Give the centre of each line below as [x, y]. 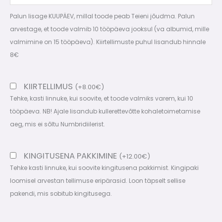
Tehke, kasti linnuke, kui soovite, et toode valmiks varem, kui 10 [102, 98]
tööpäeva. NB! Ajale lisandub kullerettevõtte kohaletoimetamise [105, 111]
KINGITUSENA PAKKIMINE [71, 156]
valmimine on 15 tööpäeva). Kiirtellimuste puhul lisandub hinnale [108, 42]
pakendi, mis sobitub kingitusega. [61, 193]
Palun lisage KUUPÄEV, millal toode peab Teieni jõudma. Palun [102, 16]
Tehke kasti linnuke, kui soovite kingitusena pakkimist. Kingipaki [104, 167]
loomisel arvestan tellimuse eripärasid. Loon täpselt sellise [98, 180]
